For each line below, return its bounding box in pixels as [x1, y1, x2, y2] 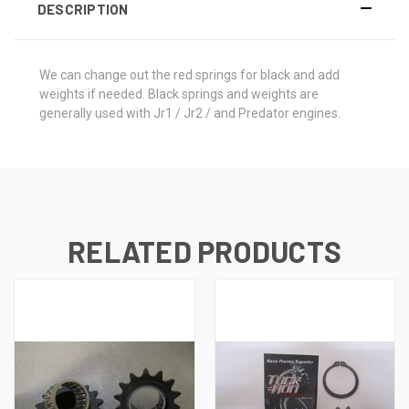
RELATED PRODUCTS [68, 233, 341, 268]
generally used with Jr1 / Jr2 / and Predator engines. [39, 105, 343, 121]
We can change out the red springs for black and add [39, 67, 340, 82]
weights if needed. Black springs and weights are [39, 86, 319, 101]
